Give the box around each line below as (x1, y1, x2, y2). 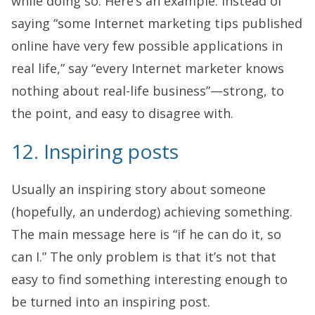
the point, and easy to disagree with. (11, 104, 233, 122)
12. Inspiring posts (11, 137, 179, 165)
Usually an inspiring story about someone (11, 180, 266, 198)
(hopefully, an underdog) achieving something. (11, 202, 292, 220)
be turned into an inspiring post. (11, 292, 210, 310)
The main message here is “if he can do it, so (11, 225, 281, 243)
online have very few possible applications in (11, 37, 283, 54)
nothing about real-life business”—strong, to (11, 82, 284, 99)
